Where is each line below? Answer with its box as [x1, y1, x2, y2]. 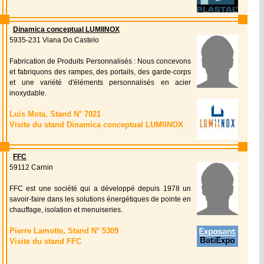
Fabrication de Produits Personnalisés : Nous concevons [9, 57, 191, 65]
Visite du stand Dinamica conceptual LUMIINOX [9, 120, 183, 129]
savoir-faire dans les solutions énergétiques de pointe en [9, 195, 191, 203]
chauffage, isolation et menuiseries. [9, 206, 123, 214]
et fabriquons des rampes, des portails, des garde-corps [9, 68, 191, 76]
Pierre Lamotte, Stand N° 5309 [9, 226, 118, 235]
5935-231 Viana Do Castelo [9, 36, 99, 44]
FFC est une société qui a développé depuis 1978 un [9, 184, 191, 193]
